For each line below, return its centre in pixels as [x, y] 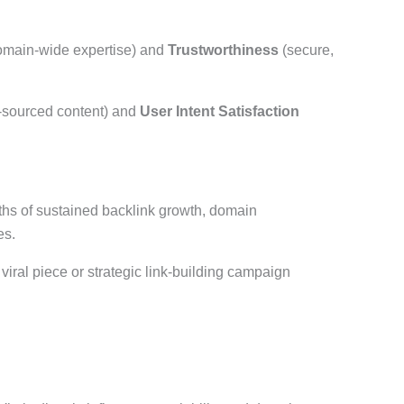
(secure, [306, 50]
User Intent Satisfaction [219, 112]
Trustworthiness [223, 50]
